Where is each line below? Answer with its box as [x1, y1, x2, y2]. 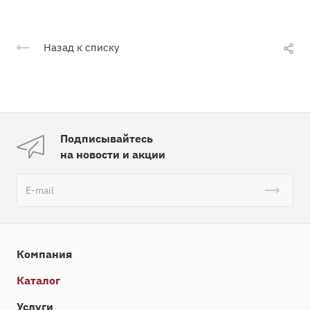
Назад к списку [44, 41, 119, 55]
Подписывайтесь [60, 131, 153, 146]
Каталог [17, 273, 60, 288]
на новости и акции [60, 147, 165, 162]
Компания [17, 247, 72, 262]
